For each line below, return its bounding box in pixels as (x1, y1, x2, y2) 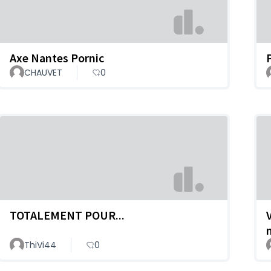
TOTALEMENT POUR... (10, 207, 125, 223)
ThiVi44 (24, 239, 56, 252)
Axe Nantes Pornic (10, 50, 104, 66)
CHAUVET (24, 67, 62, 79)
